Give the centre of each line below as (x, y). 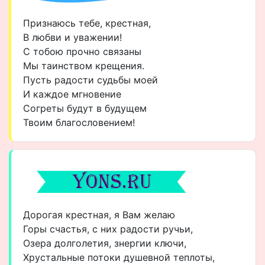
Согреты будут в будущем (85, 108)
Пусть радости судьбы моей (91, 80)
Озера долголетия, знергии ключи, (105, 243)
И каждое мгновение (72, 94)
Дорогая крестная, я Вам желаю (99, 215)
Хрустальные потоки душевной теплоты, (119, 257)
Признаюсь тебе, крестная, (87, 23)
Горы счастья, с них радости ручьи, (108, 229)
